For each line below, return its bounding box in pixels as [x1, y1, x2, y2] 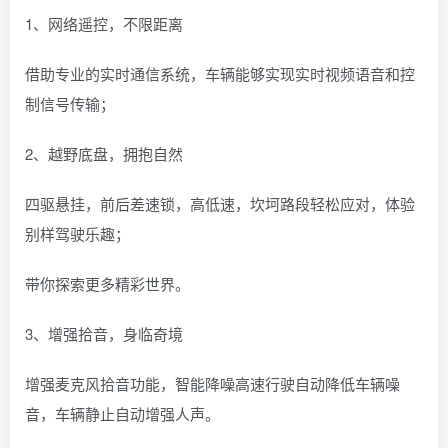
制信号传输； [25, 93, 115, 114]
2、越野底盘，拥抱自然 [25, 143, 183, 164]
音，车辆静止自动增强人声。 [25, 403, 220, 424]
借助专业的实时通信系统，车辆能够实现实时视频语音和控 [25, 63, 415, 84]
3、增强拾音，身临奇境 [25, 323, 183, 344]
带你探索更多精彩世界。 [25, 273, 190, 294]
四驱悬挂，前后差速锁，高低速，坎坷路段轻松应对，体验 [25, 193, 415, 214]
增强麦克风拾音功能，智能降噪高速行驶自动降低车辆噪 [25, 373, 400, 394]
